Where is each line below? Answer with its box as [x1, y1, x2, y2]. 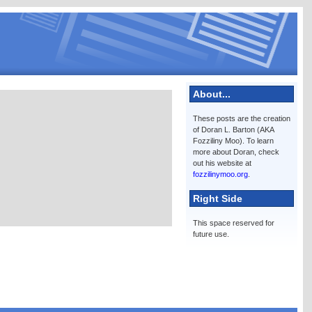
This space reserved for [192, 219, 274, 227]
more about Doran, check [192, 148, 279, 156]
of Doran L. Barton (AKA [192, 125, 274, 134]
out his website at [192, 159, 251, 167]
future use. [192, 230, 229, 238]
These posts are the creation [192, 114, 290, 123]
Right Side [192, 193, 242, 204]
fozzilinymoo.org [192, 170, 248, 178]
